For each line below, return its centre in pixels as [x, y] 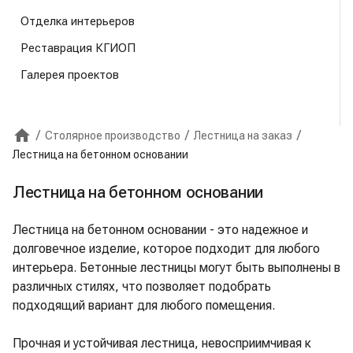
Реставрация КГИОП [78, 48]
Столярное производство [113, 136]
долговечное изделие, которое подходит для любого [166, 249]
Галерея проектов [70, 75]
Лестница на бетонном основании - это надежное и [160, 230]
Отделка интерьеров [78, 21]
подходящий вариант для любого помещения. [144, 305]
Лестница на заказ [243, 136]
